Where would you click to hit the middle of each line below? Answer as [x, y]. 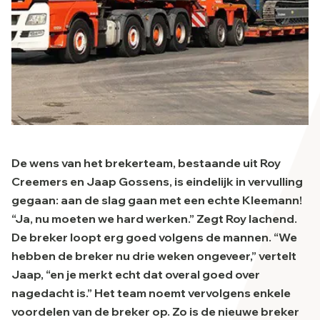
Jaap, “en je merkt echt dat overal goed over [136, 274]
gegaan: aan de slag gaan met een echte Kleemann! [157, 200]
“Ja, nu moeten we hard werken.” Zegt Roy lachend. [154, 219]
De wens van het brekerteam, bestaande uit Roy [146, 163]
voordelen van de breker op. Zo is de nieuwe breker [155, 311]
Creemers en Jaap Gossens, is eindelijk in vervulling [157, 181]
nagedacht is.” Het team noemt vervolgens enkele [151, 293]
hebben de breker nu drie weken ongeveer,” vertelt [154, 256]
